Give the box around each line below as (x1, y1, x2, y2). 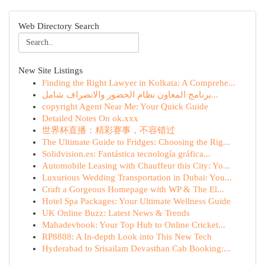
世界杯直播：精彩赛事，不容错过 (42, 125, 175, 135)
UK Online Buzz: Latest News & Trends (42, 208, 190, 218)
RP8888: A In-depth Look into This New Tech (42, 232, 212, 241)
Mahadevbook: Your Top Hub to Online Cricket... (42, 220, 225, 230)
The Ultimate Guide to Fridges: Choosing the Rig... (42, 137, 230, 147)
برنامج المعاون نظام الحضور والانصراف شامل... (211, 90, 218, 99)
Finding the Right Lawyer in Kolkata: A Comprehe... (42, 78, 235, 88)
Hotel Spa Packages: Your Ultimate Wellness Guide (42, 196, 231, 206)
